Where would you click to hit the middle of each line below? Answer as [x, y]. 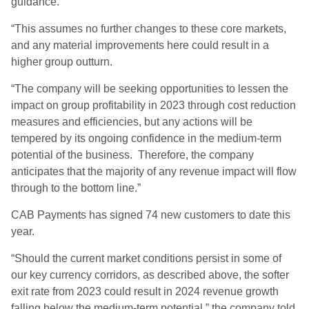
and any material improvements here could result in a [140, 45]
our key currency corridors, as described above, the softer [150, 275]
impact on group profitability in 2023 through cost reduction [153, 105]
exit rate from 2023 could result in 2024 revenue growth [145, 291]
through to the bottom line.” [76, 188]
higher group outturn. [62, 62]
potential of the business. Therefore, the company [132, 155]
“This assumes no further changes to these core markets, [149, 29]
